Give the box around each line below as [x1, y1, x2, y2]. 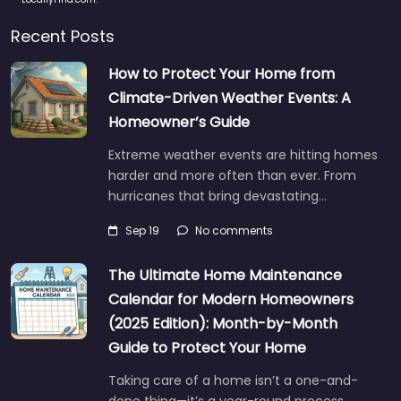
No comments [195, 223, 273, 238]
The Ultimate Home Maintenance [108, 265, 342, 286]
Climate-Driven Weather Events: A [108, 88, 351, 108]
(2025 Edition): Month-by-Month [108, 313, 337, 334]
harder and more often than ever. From [108, 166, 356, 184]
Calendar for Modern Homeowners [108, 289, 354, 310]
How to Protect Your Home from [108, 64, 335, 84]
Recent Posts [11, 25, 115, 47]
